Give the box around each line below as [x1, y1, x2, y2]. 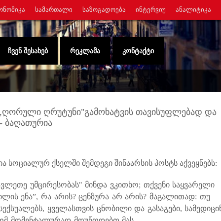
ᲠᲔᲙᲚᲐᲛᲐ [70, 47, 100, 55]
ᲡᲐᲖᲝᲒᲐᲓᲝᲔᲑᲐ [82, 6, 126, 13]
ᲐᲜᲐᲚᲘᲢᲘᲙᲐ [176, 6, 211, 13]
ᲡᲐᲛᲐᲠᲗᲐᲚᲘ [35, 6, 73, 13]
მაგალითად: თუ [149, 192, 210, 201]
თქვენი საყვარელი [143, 181, 215, 189]
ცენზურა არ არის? [78, 192, 150, 201]
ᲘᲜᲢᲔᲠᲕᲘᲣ [136, 6, 166, 13]
